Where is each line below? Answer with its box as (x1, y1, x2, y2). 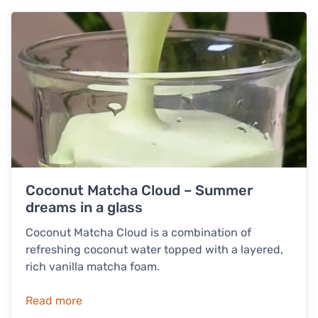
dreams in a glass (26, 198, 143, 216)
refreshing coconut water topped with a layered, (26, 242, 283, 256)
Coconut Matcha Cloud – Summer (26, 181, 253, 199)
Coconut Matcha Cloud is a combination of (26, 225, 251, 239)
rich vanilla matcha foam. (26, 259, 160, 273)
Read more (26, 293, 82, 307)
